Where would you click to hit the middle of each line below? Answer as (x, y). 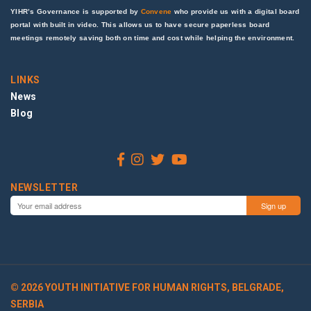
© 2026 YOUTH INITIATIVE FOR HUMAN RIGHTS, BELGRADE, (147, 288)
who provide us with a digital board (236, 12)
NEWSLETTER (44, 188)
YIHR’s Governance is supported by (76, 12)
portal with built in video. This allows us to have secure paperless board (140, 25)
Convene (156, 12)
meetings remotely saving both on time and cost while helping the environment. (153, 38)
